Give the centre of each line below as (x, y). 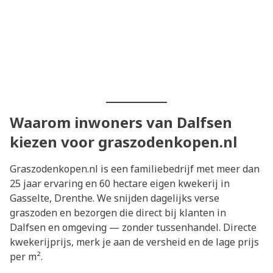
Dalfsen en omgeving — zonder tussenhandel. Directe (133, 227)
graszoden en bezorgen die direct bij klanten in (118, 212)
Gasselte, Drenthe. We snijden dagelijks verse (115, 198)
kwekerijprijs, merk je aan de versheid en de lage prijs (134, 242)
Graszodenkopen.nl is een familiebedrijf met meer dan (135, 168)
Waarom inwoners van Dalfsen (121, 122)
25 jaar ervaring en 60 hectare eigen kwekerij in (120, 183)
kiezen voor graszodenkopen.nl (123, 141)
